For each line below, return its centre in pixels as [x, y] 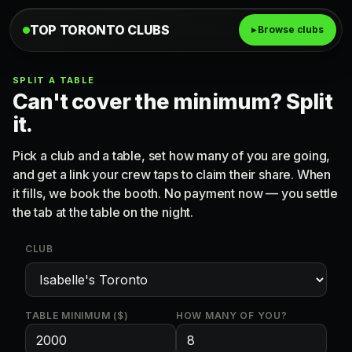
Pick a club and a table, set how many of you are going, [172, 156]
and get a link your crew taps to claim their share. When [172, 174]
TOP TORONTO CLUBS [100, 30]
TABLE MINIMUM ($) [77, 315]
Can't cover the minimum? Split [172, 101]
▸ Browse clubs [287, 29]
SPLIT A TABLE [54, 80]
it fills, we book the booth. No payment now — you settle [176, 193]
